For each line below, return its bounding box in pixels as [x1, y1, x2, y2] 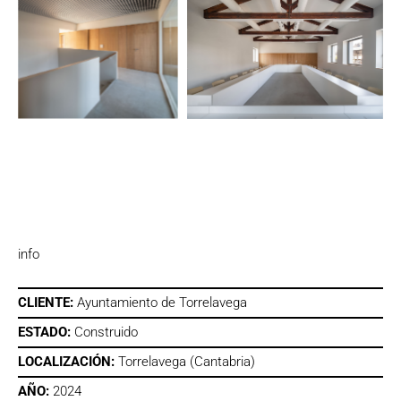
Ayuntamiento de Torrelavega [77, 294, 247, 311]
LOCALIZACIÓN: [18, 354, 118, 371]
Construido [74, 324, 138, 341]
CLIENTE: [18, 294, 77, 311]
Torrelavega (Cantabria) [118, 354, 255, 371]
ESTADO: [18, 324, 74, 341]
